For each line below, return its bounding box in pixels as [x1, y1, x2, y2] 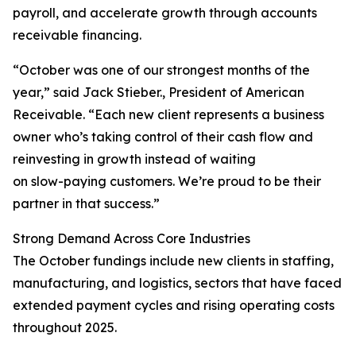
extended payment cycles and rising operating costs [13, 297, 335, 314]
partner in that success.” [13, 195, 160, 212]
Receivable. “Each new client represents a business [13, 106, 324, 123]
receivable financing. [13, 27, 141, 44]
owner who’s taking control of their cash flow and [13, 129, 313, 145]
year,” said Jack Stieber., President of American [13, 84, 304, 101]
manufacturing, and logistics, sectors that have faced [13, 275, 342, 292]
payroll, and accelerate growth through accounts [13, 5, 317, 21]
